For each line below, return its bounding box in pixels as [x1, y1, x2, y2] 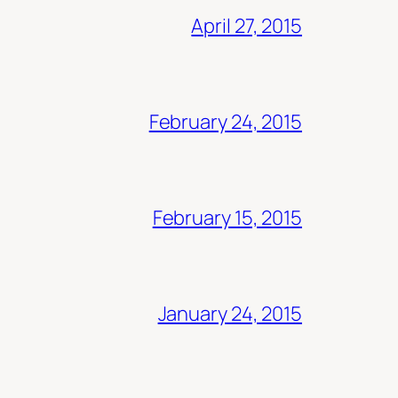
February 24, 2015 [148, 107, 302, 135]
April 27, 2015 [191, 12, 302, 39]
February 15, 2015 [152, 203, 302, 231]
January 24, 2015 [157, 299, 302, 327]
